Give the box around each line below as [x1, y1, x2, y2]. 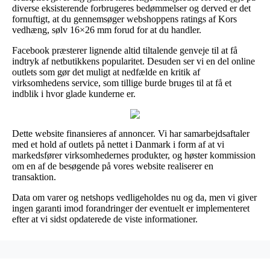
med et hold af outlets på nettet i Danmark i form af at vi [12, 139, 224, 149]
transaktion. [12, 171, 56, 182]
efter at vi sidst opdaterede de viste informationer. [12, 213, 198, 224]
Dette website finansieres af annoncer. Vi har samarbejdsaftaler [12, 128, 250, 139]
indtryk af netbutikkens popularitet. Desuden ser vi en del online [12, 55, 255, 66]
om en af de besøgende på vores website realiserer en [12, 160, 213, 171]
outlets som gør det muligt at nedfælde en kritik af [12, 66, 200, 77]
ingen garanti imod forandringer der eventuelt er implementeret [12, 202, 250, 213]
